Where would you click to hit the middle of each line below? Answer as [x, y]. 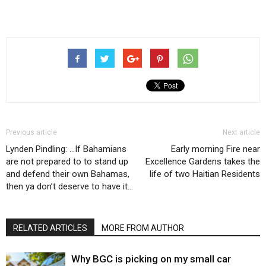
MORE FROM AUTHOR [143, 228]
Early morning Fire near [216, 149]
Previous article [31, 132]
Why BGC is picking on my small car [151, 259]
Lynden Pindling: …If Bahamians [66, 149]
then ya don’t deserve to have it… [69, 186]
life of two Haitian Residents [205, 174]
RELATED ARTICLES [50, 228]
